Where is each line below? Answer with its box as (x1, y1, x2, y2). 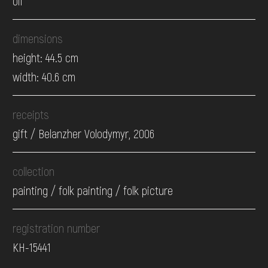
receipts (13, 107, 50, 122)
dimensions (13, 31, 63, 46)
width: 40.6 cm (13, 69, 76, 84)
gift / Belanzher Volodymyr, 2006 (13, 126, 155, 141)
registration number (13, 221, 100, 236)
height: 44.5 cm (13, 50, 79, 65)
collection (13, 164, 55, 179)
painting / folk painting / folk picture (13, 183, 173, 198)
